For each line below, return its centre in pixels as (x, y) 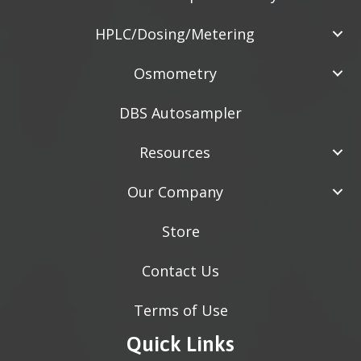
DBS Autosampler (180, 112)
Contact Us (180, 270)
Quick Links (180, 344)
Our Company (175, 191)
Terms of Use (180, 310)
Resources (175, 152)
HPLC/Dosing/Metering (175, 33)
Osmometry (175, 73)
